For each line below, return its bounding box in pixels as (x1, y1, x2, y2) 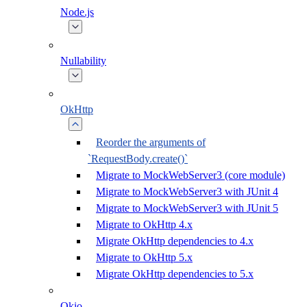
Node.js (60, 6, 94, 18)
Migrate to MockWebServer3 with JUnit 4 (96, 186, 278, 197)
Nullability (60, 55, 106, 66)
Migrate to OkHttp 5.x (96, 251, 193, 263)
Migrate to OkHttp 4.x (96, 219, 193, 230)
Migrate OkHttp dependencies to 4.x (96, 235, 254, 247)
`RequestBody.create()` (88, 153, 188, 164)
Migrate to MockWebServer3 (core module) (96, 169, 285, 181)
